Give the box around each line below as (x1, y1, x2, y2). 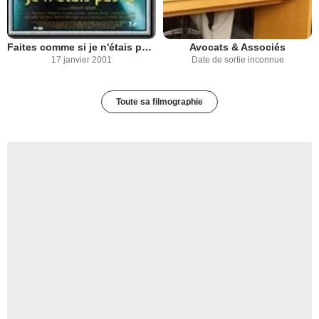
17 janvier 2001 (51, 54, 112, 65)
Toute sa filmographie (116, 96, 203, 107)
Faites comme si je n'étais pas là (142, 41, 152, 53)
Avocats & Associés (189, 41, 286, 53)
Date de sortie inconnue (191, 54, 284, 65)
